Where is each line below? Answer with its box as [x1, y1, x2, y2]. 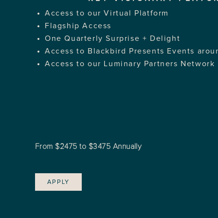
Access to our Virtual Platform [45, 9, 169, 17]
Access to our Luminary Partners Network [45, 60, 215, 68]
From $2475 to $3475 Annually [35, 142, 142, 151]
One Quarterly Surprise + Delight [45, 35, 181, 42]
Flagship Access [45, 22, 111, 30]
